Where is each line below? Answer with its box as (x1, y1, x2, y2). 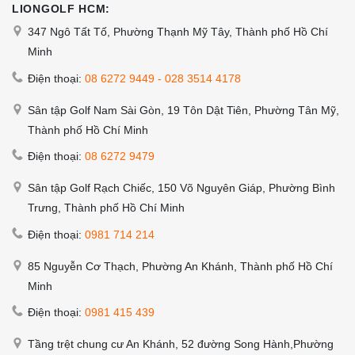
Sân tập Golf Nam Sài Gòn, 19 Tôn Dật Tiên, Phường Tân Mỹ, (28, 103, 339, 116)
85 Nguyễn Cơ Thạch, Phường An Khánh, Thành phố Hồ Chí (28, 259, 333, 273)
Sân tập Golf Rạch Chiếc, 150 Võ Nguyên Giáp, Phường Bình (28, 181, 335, 195)
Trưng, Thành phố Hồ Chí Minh (28, 201, 185, 215)
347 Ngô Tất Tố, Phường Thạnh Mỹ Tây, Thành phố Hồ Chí (28, 25, 328, 39)
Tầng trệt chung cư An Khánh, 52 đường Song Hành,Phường (28, 337, 334, 350)
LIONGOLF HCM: (12, 2, 111, 16)
